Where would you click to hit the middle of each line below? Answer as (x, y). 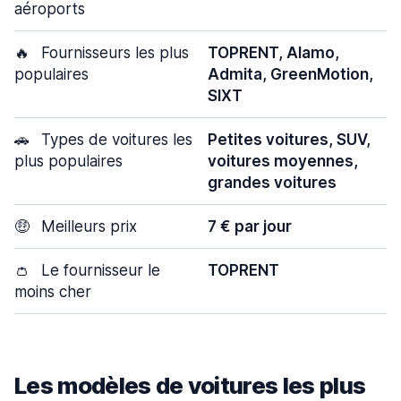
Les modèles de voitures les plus (190, 385)
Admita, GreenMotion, (290, 74)
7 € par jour (250, 226)
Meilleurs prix (87, 226)
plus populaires (68, 161)
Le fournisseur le (98, 270)
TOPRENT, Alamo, (273, 53)
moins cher (53, 292)
